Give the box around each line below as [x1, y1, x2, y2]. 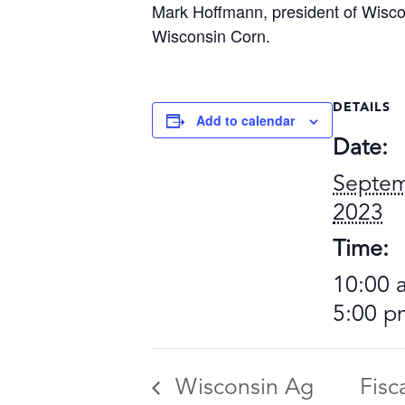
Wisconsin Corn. [152, 24, 270, 47]
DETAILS [333, 101, 391, 115]
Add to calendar [196, 111, 295, 129]
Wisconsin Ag [169, 377, 314, 400]
